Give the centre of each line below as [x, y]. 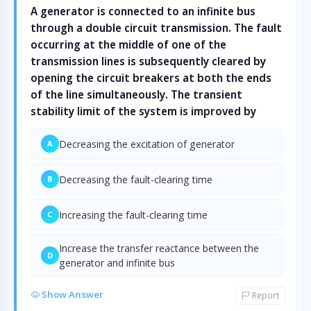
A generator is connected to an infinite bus [143, 11]
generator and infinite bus [117, 263]
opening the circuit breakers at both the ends [151, 78]
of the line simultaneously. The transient [136, 94]
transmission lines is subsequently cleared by [148, 61]
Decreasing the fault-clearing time [136, 179]
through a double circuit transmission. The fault [156, 28]
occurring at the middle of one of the [128, 44]
